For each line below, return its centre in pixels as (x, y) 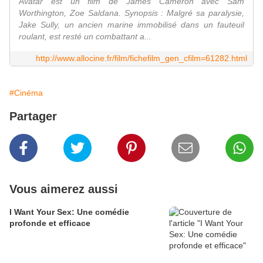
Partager (33, 117)
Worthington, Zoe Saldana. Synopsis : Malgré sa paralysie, (131, 13)
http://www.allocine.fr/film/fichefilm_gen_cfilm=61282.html (141, 58)
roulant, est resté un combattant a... (85, 37)
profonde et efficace (50, 223)
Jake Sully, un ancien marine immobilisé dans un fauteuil (131, 25)
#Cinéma (26, 93)
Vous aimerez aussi (64, 189)
